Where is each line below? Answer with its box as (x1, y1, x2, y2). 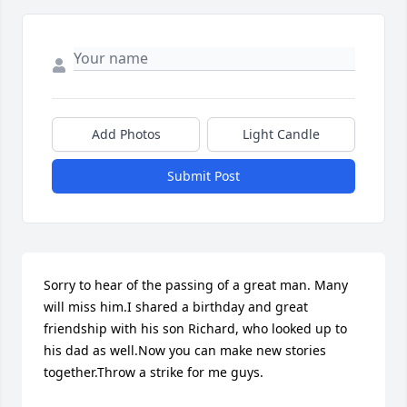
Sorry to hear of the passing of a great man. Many (44, 276, 348, 294)
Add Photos (91, 125, 161, 144)
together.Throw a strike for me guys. (44, 363, 263, 382)
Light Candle (243, 125, 320, 144)
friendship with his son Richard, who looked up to (44, 320, 347, 338)
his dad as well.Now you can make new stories (44, 342, 326, 360)
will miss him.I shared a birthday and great (44, 298, 308, 316)
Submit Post (167, 167, 240, 185)
